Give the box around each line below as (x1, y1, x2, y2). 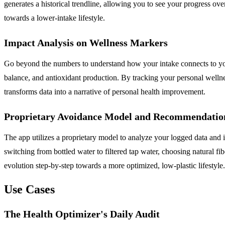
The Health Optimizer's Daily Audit (4, 208, 160, 220)
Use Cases (4, 183, 55, 196)
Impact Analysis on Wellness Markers (4, 37, 168, 49)
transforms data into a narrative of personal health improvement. (4, 87, 205, 96)
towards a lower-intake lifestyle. (4, 14, 105, 23)
